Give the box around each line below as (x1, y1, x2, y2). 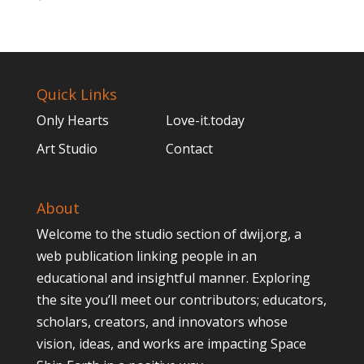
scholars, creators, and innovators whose (36, 312, 288, 331)
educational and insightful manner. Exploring (36, 268, 310, 287)
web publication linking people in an (36, 246, 257, 265)
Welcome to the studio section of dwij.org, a (36, 224, 301, 243)
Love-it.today (166, 111, 245, 130)
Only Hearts (36, 111, 109, 130)
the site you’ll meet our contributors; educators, (36, 290, 327, 309)
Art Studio (36, 140, 97, 158)
